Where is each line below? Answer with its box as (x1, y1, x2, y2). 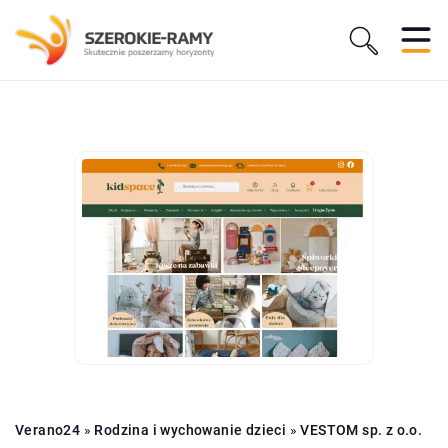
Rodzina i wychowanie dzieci (94, 421, 287, 438)
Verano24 (15, 421, 81, 438)
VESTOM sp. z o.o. (300, 421, 423, 438)
